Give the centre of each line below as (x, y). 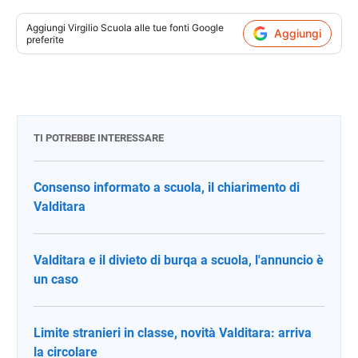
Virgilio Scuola (100, 27)
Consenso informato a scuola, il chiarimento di (167, 187)
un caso (56, 279)
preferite (45, 39)
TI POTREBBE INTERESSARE (99, 137)
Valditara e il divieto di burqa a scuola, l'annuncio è (179, 260)
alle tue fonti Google (178, 27)
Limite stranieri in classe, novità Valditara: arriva (173, 332)
